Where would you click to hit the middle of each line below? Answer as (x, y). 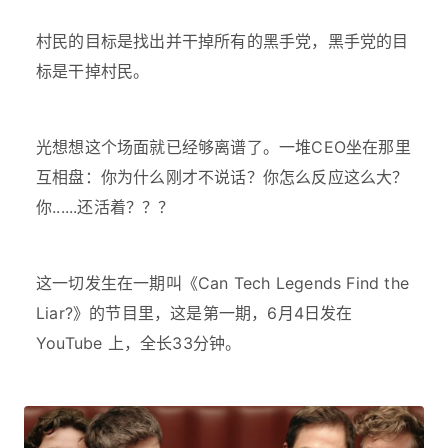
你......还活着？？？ (105, 207)
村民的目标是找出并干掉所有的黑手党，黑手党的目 (222, 41)
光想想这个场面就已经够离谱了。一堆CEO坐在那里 (223, 147)
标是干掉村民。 (93, 71)
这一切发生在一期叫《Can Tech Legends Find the (222, 283)
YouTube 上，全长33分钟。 (139, 343)
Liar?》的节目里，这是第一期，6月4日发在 (194, 313)
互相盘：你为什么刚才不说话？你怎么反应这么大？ (222, 177)
